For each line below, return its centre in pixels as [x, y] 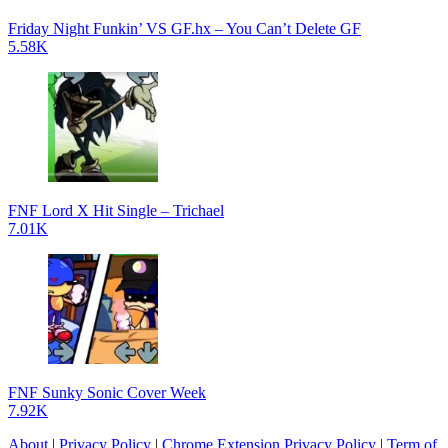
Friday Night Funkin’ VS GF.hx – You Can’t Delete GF [184, 28]
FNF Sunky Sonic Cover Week [107, 392]
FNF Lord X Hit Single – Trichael [116, 210]
